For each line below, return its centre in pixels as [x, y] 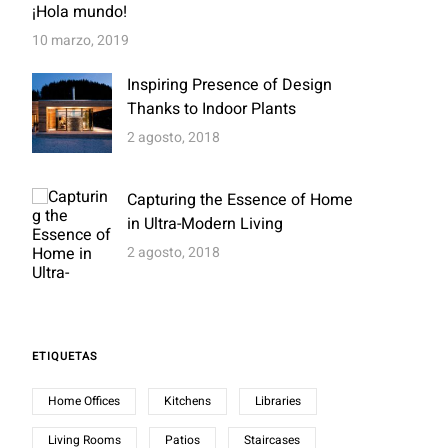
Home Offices [84, 401]
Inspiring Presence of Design [230, 85]
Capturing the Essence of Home [240, 200]
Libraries [278, 401]
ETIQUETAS [65, 356]
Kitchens [188, 401]
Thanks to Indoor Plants [212, 109]
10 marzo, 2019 [81, 40]
